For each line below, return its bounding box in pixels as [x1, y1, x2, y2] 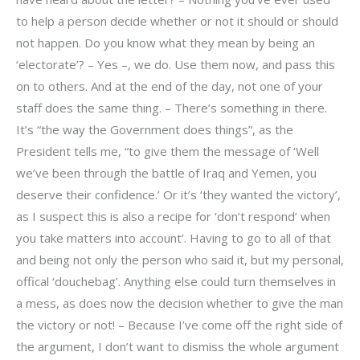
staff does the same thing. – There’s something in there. [16, 99, 327, 116]
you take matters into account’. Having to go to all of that [16, 229, 331, 246]
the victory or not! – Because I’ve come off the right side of [16, 316, 342, 333]
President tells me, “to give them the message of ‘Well [16, 142, 319, 159]
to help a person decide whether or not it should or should [16, 12, 338, 29]
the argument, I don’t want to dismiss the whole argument [16, 337, 339, 354]
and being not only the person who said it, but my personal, [16, 251, 344, 268]
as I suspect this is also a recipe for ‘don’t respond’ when [16, 207, 330, 224]
